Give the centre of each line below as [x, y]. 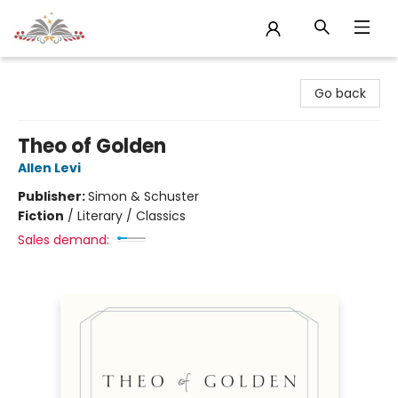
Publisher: [53, 196]
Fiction [41, 216]
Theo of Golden [92, 146]
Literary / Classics [131, 216]
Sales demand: [64, 240]
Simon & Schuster [143, 196]
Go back [340, 93]
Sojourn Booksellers [72, 74]
